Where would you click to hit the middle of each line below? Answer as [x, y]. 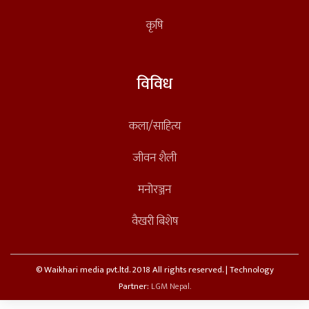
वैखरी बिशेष [154, 221]
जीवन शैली [154, 158]
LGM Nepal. [171, 287]
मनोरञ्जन [154, 190]
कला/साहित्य [154, 126]
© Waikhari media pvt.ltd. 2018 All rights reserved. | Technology [154, 270]
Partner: [134, 287]
